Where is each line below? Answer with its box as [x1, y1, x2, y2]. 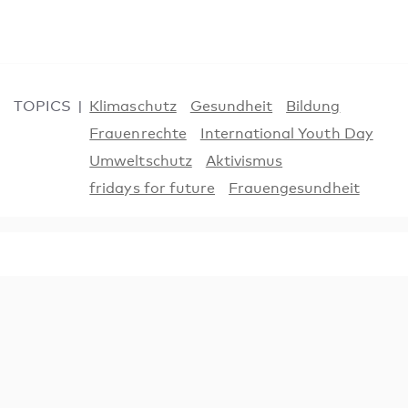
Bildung [286, 97, 341, 115]
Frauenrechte [89, 125, 187, 142]
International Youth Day [199, 125, 373, 142]
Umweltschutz [89, 152, 192, 169]
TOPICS [14, 97, 72, 115]
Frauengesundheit [229, 179, 360, 197]
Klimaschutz [89, 97, 177, 115]
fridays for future [89, 179, 216, 197]
